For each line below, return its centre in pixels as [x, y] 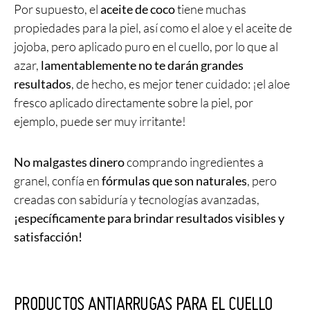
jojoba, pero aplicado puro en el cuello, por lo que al [146, 47]
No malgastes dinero [69, 162]
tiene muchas [211, 9]
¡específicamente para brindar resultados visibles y [149, 218]
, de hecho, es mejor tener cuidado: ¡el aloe [181, 84]
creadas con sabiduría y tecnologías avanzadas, [137, 200]
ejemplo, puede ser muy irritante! [100, 121]
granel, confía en [58, 181]
